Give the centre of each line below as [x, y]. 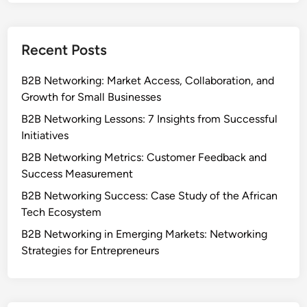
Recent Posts [64, 49]
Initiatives [45, 135]
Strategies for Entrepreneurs [90, 250]
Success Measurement [77, 173]
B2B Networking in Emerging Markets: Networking [145, 234]
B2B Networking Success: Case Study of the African [150, 195]
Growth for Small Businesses [91, 97]
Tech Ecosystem [62, 212]
